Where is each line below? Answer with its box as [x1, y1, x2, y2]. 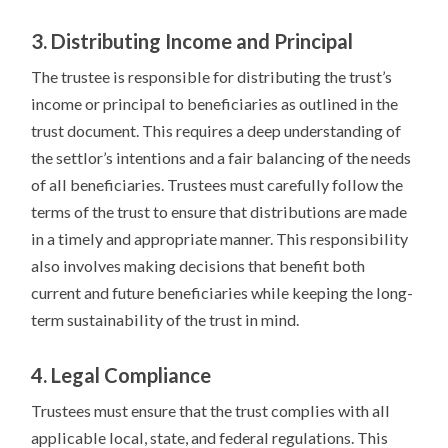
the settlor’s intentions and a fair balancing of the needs [31, 148, 412, 168]
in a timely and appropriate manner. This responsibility [31, 229, 409, 249]
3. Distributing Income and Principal [31, 29, 354, 54]
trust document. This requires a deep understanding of [31, 121, 402, 141]
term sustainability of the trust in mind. [31, 310, 300, 330]
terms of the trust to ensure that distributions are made [31, 202, 408, 222]
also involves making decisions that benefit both [31, 256, 366, 276]
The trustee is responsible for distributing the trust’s [31, 67, 393, 87]
